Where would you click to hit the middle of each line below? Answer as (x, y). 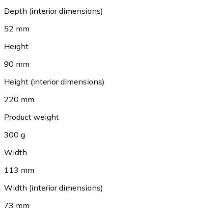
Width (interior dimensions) (54, 188)
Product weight (31, 117)
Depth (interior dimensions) (54, 11)
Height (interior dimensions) (54, 82)
